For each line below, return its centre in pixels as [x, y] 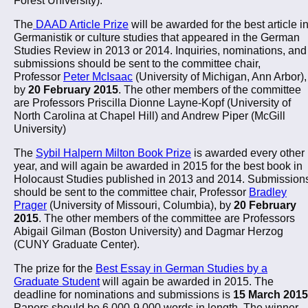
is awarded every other [248, 153]
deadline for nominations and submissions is [123, 295]
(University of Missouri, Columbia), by [140, 205]
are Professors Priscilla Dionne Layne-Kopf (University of [152, 102]
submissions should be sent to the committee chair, [137, 63]
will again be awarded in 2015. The [187, 282]
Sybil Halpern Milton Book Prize [113, 153]
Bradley [268, 192]
